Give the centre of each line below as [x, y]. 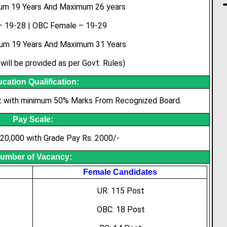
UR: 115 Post [121, 191]
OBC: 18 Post [121, 210]
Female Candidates [120, 172]
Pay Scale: [33, 119]
